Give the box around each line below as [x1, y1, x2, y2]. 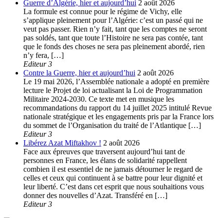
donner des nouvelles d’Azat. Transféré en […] [23, 191, 167, 200]
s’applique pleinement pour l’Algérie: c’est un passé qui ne [23, 16, 203, 24]
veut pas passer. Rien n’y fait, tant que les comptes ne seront [23, 24, 207, 33]
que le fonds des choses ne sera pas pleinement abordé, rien [23, 42, 205, 51]
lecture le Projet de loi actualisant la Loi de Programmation [23, 86, 202, 94]
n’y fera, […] [23, 51, 64, 59]
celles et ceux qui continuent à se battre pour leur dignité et [23, 173, 202, 182]
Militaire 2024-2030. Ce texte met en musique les [23, 94, 174, 103]
